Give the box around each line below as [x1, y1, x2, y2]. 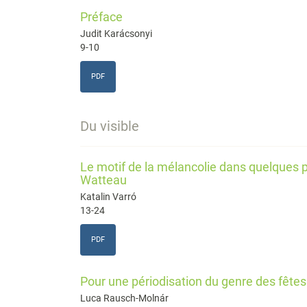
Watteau [80, 173, 127, 188]
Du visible [80, 119, 139, 135]
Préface [80, 10, 123, 25]
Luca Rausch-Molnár [80, 293, 169, 304]
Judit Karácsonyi [80, 28, 152, 40]
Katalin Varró [80, 191, 136, 203]
